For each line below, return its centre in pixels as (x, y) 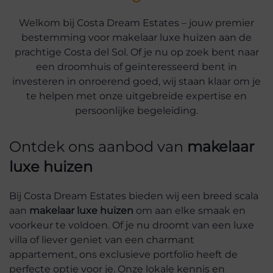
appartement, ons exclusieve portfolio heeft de (123, 254)
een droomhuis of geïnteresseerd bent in (136, 67)
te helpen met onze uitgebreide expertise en (136, 96)
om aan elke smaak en (190, 211)
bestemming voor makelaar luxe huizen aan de (136, 37)
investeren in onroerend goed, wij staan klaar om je (136, 81)
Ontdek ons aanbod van (98, 147)
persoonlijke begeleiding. (136, 111)
